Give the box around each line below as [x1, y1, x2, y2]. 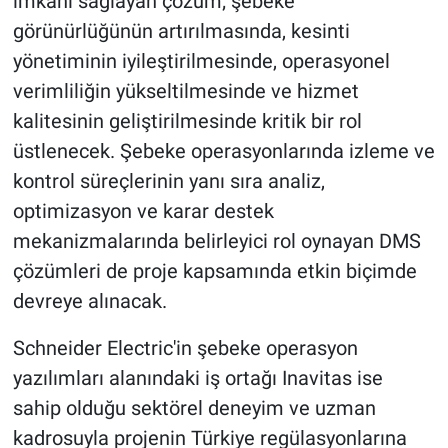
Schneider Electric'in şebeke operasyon [12, 335, 358, 360]
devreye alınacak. [12, 288, 167, 313]
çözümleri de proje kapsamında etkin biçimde [12, 258, 417, 283]
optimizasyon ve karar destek [12, 198, 274, 223]
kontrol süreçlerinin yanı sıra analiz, [12, 168, 325, 193]
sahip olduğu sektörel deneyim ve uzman [12, 395, 376, 420]
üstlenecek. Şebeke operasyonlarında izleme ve [12, 138, 435, 163]
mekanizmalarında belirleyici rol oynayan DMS [12, 228, 421, 253]
